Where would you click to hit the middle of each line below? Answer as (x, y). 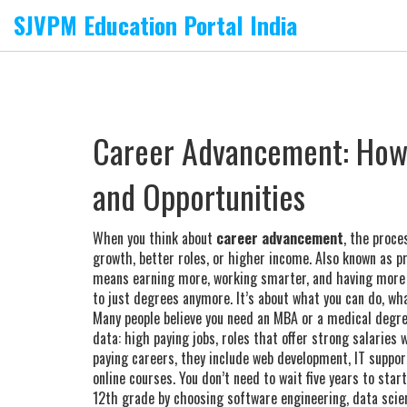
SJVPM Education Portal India (155, 25)
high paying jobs (170, 338)
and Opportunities (199, 196)
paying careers (134, 358)
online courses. (134, 378)
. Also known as (352, 258)
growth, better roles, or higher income (201, 258)
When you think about (154, 238)
